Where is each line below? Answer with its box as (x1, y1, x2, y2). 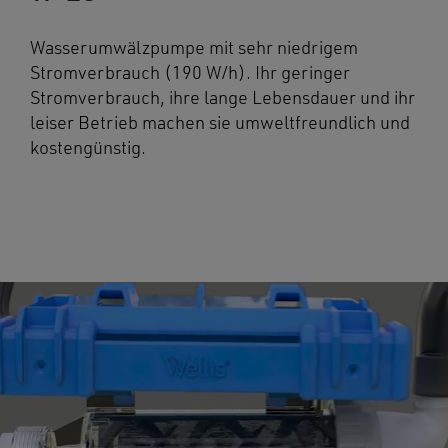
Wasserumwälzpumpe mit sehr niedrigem (30, 39, 358, 58)
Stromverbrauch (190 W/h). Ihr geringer (30, 64, 350, 83)
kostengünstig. (30, 139, 146, 158)
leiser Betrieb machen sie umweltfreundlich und (30, 114, 410, 133)
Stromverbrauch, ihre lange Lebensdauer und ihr (30, 89, 415, 108)
